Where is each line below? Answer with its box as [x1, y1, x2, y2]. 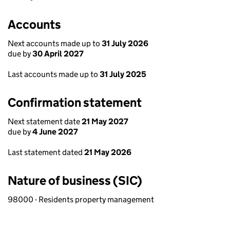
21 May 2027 [82, 117, 128, 126]
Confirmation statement [8, 95, 142, 110]
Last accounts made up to [8, 69, 100, 79]
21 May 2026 [84, 147, 131, 157]
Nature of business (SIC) [8, 173, 142, 188]
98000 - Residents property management [8, 195, 154, 204]
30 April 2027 [32, 49, 84, 59]
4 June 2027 [32, 127, 78, 137]
